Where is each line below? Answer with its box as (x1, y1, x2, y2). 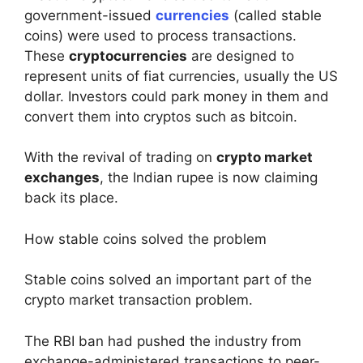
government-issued (24, 6, 156, 23)
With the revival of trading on (24, 149, 216, 166)
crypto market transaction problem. (24, 292, 253, 309)
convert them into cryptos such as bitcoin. (24, 108, 297, 125)
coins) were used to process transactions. (24, 27, 297, 44)
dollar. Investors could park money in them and (24, 88, 329, 105)
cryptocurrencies (69, 47, 187, 64)
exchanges (24, 169, 100, 186)
